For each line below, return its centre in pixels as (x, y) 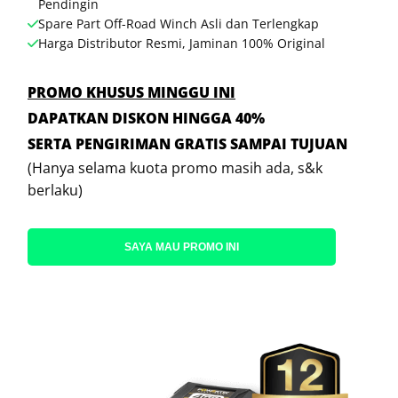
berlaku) (55, 190)
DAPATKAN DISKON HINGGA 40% (146, 118)
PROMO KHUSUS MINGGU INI (131, 92)
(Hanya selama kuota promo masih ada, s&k (175, 168)
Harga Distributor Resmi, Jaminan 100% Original (182, 43)
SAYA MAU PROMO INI (182, 247)
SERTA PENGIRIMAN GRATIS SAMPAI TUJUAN (187, 144)
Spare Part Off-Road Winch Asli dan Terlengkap (179, 24)
